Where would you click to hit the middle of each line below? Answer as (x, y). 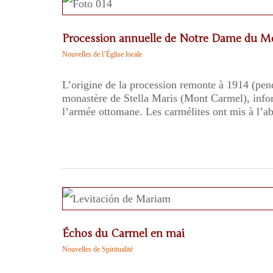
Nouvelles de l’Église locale (102, 54)
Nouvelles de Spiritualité (97, 249)
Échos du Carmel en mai (123, 233)
